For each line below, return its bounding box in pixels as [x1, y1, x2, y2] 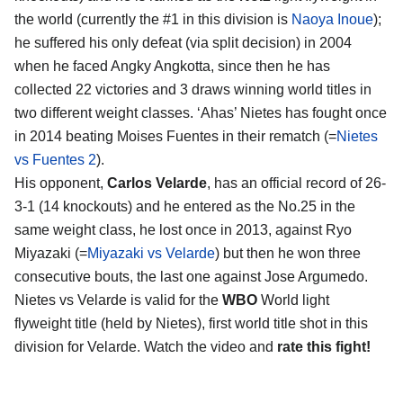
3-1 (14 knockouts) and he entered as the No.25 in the [14, 198, 355, 214]
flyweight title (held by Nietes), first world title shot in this [14, 315, 368, 331]
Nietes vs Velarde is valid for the [14, 291, 222, 308]
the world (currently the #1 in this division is [14, 11, 291, 27]
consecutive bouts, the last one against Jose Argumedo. [14, 268, 368, 284]
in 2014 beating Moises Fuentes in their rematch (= [14, 128, 336, 144]
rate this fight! [277, 338, 371, 354]
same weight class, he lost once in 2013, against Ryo [14, 221, 352, 237]
